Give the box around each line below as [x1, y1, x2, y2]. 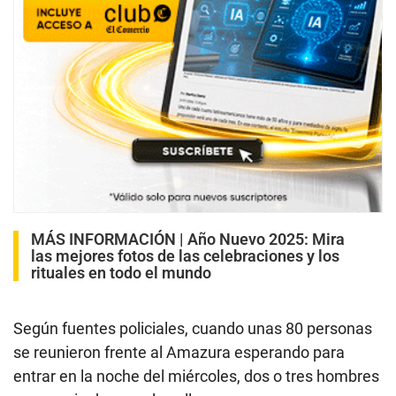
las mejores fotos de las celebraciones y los [31, 246, 339, 265]
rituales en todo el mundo [31, 263, 211, 282]
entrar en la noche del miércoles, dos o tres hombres [13, 366, 379, 385]
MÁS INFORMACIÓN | [31, 229, 187, 248]
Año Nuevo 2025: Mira [187, 229, 345, 248]
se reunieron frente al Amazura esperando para [13, 342, 345, 362]
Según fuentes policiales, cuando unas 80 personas [13, 318, 372, 338]
